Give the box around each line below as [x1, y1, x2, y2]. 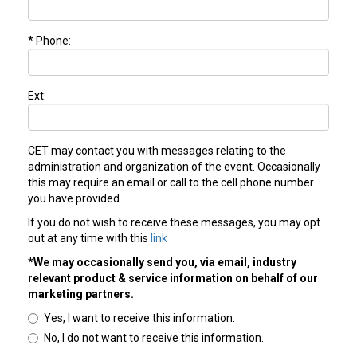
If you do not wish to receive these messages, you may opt [28, 216, 320, 229]
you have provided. [28, 192, 122, 206]
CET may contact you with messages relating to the [28, 144, 286, 158]
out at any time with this [28, 232, 151, 245]
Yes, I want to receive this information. [44, 312, 235, 325]
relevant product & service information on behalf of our [28, 272, 318, 285]
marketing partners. [28, 288, 134, 301]
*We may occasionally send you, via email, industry [28, 256, 296, 269]
